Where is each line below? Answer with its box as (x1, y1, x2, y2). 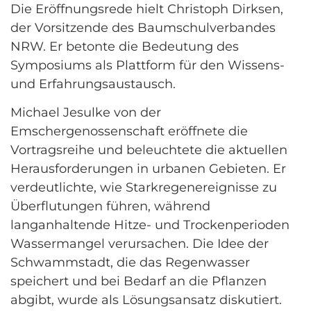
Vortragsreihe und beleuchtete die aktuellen (10, 142, 287, 158)
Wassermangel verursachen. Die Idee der (10, 236, 269, 252)
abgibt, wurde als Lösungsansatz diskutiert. (10, 292, 282, 308)
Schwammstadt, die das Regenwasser (10, 255, 250, 271)
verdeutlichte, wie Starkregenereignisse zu (10, 180, 277, 196)
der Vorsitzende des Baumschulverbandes (10, 19, 276, 35)
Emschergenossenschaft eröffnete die (10, 124, 248, 140)
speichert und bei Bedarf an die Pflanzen (10, 274, 267, 289)
